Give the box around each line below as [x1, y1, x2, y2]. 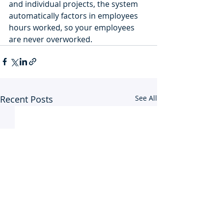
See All [135, 93, 157, 103]
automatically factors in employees [9, 10, 140, 21]
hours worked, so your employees [9, 22, 137, 33]
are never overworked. [9, 33, 94, 45]
